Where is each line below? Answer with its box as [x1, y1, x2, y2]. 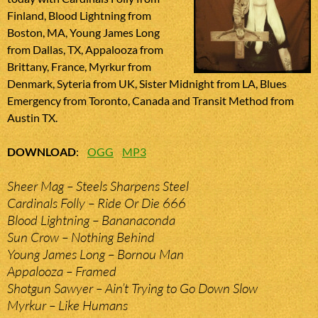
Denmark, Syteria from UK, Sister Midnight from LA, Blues [7, 77, 287, 91]
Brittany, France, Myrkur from [7, 60, 151, 74]
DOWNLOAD [7, 145, 76, 159]
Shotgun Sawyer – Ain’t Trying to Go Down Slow [7, 280, 258, 297]
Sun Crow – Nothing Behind [7, 229, 155, 246]
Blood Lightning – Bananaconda [7, 212, 175, 229]
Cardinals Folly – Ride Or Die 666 [7, 194, 186, 212]
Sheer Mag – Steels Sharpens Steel [7, 177, 189, 195]
